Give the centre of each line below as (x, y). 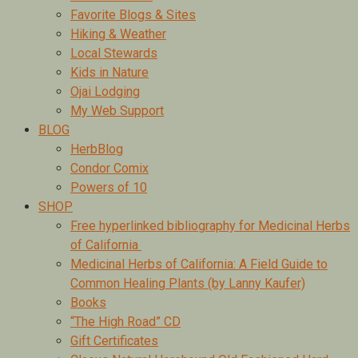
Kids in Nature (109, 72)
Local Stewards (114, 53)
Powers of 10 (109, 187)
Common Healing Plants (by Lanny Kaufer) (188, 283)
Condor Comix (109, 168)
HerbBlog (97, 149)
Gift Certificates (114, 341)
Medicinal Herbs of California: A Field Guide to (199, 264)
